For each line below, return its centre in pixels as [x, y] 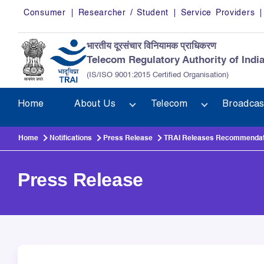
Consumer [45, 13]
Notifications [70, 138]
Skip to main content [54, 7]
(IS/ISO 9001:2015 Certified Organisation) [158, 75]
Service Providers [218, 13]
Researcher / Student [123, 13]
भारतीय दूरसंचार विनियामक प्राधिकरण [151, 47]
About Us [95, 104]
